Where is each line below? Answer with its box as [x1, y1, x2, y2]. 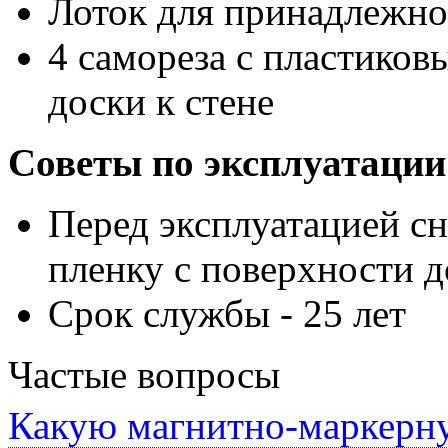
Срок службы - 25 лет [48, 291, 406, 335]
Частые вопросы [8, 352, 280, 396]
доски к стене [48, 79, 274, 123]
